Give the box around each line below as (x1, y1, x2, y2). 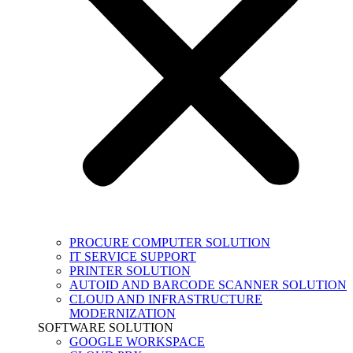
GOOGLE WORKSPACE (69, 335, 205, 349)
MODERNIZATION (69, 307, 176, 321)
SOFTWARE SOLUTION (38, 321, 173, 335)
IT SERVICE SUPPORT (69, 250, 196, 264)
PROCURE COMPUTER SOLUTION (69, 236, 270, 250)
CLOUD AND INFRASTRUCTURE (69, 292, 262, 307)
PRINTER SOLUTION (69, 264, 191, 278)
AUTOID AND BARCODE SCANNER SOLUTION (69, 278, 347, 292)
